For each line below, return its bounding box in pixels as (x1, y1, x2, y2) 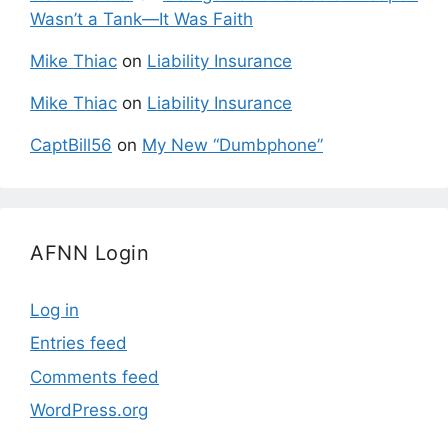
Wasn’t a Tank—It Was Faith (30, 8, 253, 29)
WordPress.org (30, 400, 148, 421)
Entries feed (30, 333, 127, 354)
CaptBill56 (30, 134, 112, 155)
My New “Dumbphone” (142, 134, 323, 155)
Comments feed (30, 366, 159, 387)
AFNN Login (30, 240, 149, 265)
